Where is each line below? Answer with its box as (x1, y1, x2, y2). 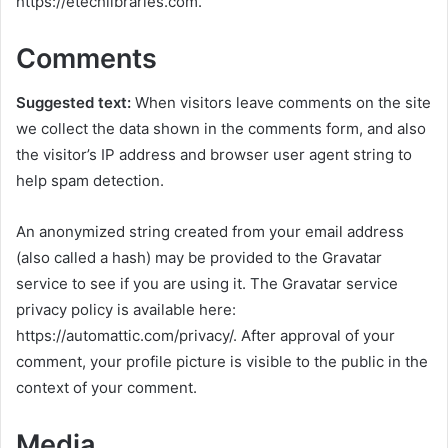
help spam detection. (16, 171, 164, 191)
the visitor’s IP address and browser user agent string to (16, 145, 412, 165)
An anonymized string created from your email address (16, 222, 404, 242)
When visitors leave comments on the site (135, 93, 431, 113)
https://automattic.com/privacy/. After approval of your (16, 326, 395, 346)
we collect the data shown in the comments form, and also (16, 119, 426, 139)
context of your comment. (16, 378, 197, 398)
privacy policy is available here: (16, 300, 236, 320)
